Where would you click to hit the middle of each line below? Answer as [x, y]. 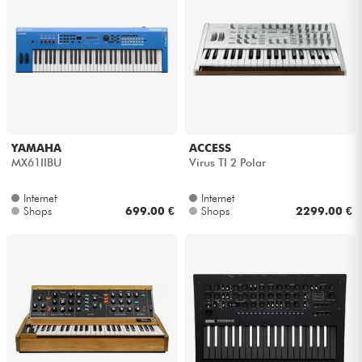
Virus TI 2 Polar [227, 163]
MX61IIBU [36, 163]
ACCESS [210, 148]
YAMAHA [36, 148]
